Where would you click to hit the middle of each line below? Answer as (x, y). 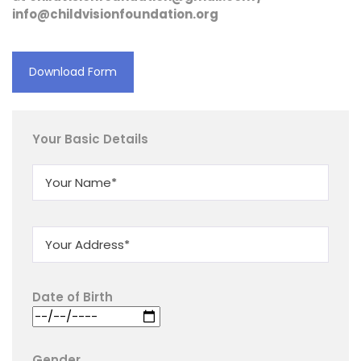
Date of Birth (73, 297)
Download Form (73, 72)
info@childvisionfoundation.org (115, 14)
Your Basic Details (90, 139)
